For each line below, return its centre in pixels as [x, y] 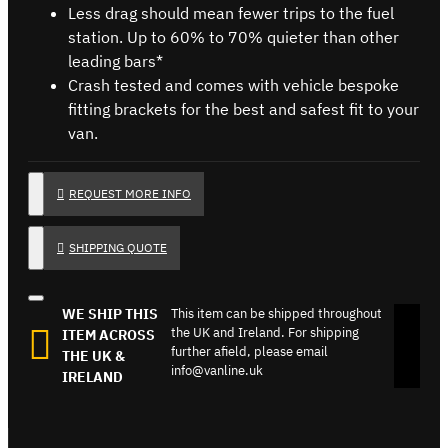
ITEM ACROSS [108, 334]
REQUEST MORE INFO [130, 193]
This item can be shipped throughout [277, 313]
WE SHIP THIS [110, 313]
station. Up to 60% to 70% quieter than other [233, 36]
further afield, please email [250, 351]
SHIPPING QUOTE [118, 247]
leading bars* [115, 60]
